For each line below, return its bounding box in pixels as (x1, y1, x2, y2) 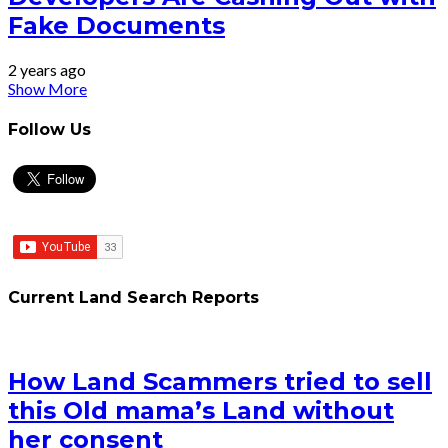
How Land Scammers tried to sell (8, 367, 432, 397)
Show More (8, 79, 87, 99)
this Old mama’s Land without (8, 396, 394, 426)
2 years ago (8, 60, 86, 80)
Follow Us (8, 119, 91, 139)
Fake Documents (8, 11, 225, 41)
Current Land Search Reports (8, 288, 259, 308)
